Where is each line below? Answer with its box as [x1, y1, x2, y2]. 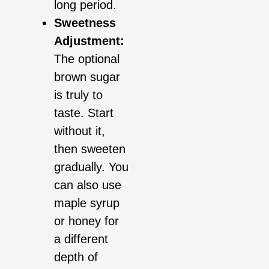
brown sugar [54, 70, 120, 84]
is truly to [54, 88, 103, 102]
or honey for [54, 214, 119, 228]
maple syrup [54, 196, 119, 210]
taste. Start [54, 106, 113, 120]
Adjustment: [54, 34, 124, 48]
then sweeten [54, 142, 125, 156]
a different [54, 232, 108, 246]
